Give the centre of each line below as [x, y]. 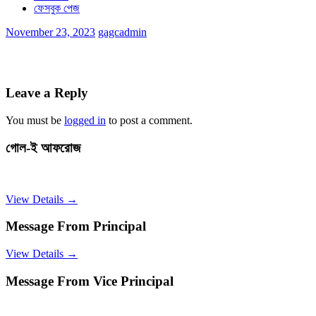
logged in [85, 121]
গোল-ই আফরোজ [43, 147]
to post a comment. [149, 121]
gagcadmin [122, 32]
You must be [35, 121]
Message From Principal [76, 226]
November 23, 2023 [50, 32]
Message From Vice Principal [90, 281]
